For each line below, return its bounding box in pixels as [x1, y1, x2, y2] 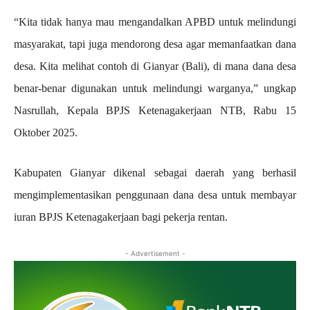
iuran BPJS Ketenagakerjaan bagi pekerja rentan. [14, 211, 228, 224]
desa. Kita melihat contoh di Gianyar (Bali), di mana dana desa [14, 60, 296, 73]
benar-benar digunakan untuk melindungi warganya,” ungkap [14, 82, 296, 95]
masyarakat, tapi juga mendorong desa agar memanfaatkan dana [14, 38, 296, 51]
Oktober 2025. [14, 127, 77, 139]
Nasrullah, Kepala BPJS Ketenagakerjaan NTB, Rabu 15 [14, 104, 296, 117]
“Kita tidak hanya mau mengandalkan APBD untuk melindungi [14, 16, 296, 28]
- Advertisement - [125, 249, 185, 258]
